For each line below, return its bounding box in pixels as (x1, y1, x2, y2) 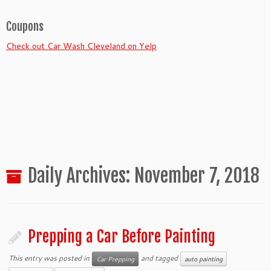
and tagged (139, 252, 180, 263)
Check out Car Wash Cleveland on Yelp (6, 40, 157, 52)
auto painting (184, 255, 223, 263)
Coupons (6, 19, 44, 34)
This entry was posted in (8, 252, 92, 263)
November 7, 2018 (134, 164, 260, 188)
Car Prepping (96, 255, 135, 263)
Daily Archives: (28, 164, 134, 188)
